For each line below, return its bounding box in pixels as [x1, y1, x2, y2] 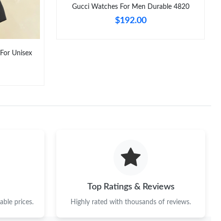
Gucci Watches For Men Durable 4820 [72, 3, 189, 10]
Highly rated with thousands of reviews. [71, 199, 191, 206]
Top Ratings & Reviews [87, 183, 175, 191]
